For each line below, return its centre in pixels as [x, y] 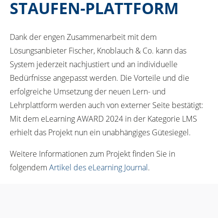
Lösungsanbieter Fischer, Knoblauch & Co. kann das [98, 50]
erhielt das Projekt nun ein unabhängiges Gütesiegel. [100, 132]
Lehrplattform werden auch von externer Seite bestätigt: [107, 105]
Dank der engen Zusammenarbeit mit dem [83, 37]
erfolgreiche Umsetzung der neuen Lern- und [88, 91]
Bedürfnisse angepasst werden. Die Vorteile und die [100, 78]
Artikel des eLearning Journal [99, 167]
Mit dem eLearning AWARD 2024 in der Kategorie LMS [103, 118]
